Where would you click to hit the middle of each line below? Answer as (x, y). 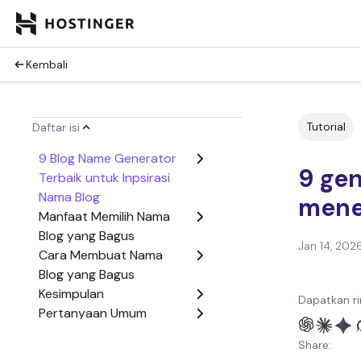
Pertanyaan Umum (93, 313)
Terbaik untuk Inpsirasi (104, 178)
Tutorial (326, 127)
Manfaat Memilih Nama (104, 216)
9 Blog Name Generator (108, 158)
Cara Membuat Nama (101, 255)
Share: (315, 345)
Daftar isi (56, 127)
